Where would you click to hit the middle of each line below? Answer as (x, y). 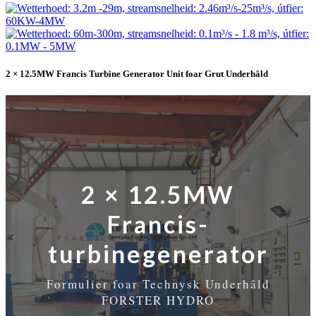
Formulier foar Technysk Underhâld (158, 284)
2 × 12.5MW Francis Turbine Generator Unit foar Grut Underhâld (137, 74)
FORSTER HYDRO (158, 300)
